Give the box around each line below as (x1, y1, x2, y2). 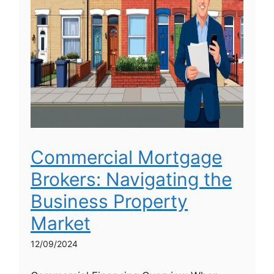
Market (31, 212, 91, 234)
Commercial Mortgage (31, 146, 222, 168)
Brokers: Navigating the (31, 168, 232, 190)
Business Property (31, 190, 188, 212)
